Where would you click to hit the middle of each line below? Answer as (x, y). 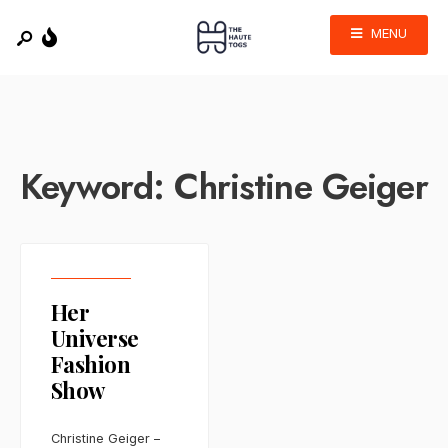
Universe (95, 338)
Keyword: (97, 186)
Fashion (91, 364)
